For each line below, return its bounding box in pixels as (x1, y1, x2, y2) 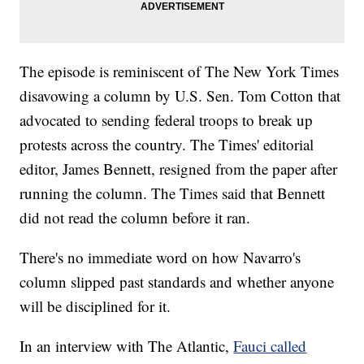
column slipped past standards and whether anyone (19, 271, 335, 292)
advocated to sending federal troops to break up (19, 109, 314, 130)
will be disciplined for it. (19, 295, 171, 316)
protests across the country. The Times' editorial (19, 133, 314, 154)
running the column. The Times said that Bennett (19, 182, 326, 203)
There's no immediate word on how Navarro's (19, 246, 301, 267)
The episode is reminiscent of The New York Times (19, 60, 340, 81)
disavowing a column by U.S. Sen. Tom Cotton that (19, 84, 341, 106)
